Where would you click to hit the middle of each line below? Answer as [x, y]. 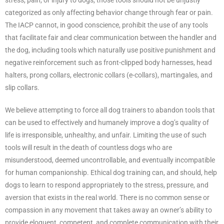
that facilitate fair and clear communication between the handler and [111, 37]
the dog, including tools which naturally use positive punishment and [110, 50]
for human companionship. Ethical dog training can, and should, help [111, 172]
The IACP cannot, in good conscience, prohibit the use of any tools [106, 25]
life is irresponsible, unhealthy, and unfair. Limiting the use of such [106, 135]
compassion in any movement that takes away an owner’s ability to [108, 210]
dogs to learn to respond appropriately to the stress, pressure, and [107, 185]
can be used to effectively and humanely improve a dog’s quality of [107, 122]
